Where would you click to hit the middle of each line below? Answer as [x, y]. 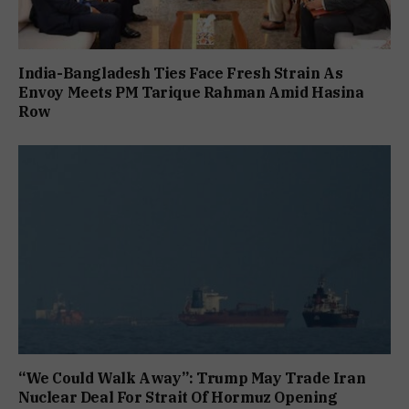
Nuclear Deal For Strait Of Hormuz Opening [178, 398]
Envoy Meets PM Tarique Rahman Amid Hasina [191, 93]
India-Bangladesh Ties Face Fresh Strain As [181, 73]
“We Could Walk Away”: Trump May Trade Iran [192, 378]
